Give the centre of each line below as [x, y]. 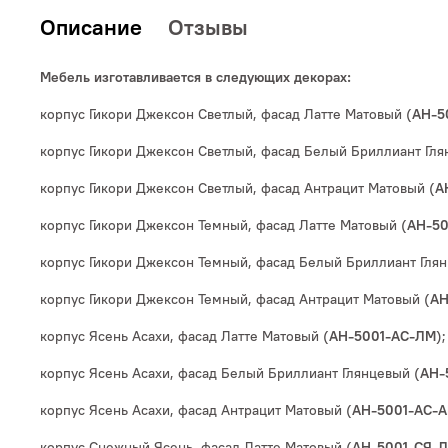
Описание [91, 28]
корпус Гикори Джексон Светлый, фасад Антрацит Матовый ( [237, 188]
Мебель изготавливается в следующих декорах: [195, 78]
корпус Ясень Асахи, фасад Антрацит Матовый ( [196, 410]
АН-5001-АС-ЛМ [382, 337]
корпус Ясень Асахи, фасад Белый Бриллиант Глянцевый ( [230, 373]
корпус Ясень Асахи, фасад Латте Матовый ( [184, 336]
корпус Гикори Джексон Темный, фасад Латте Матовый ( [223, 225]
